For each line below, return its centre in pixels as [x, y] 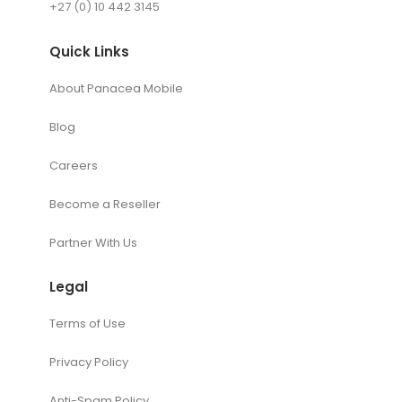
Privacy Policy [89, 362]
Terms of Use [87, 323]
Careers [74, 165]
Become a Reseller [105, 204]
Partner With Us [93, 242]
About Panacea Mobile [116, 88]
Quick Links [89, 51]
